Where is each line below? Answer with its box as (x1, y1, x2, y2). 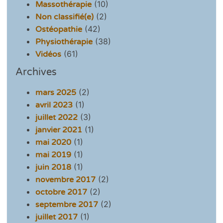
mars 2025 (35, 88, 77, 98)
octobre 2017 (35, 187, 88, 198)
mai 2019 (35, 150, 72, 160)
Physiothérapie (35, 36, 93, 47)
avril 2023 (35, 100, 73, 111)
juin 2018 (35, 162, 72, 173)
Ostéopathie (35, 24, 83, 34)
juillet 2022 (35, 112, 78, 123)
